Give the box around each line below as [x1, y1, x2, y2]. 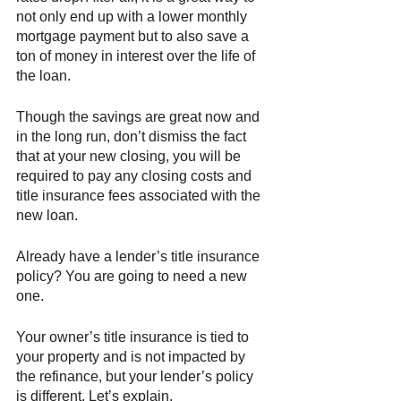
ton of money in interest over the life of [16, 47, 259, 64]
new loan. [16, 207, 81, 223]
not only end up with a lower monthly [16, 8, 251, 24]
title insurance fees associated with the [16, 187, 264, 203]
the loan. [16, 67, 74, 83]
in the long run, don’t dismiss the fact [16, 128, 250, 144]
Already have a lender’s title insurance [16, 248, 263, 264]
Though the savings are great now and [16, 108, 263, 124]
